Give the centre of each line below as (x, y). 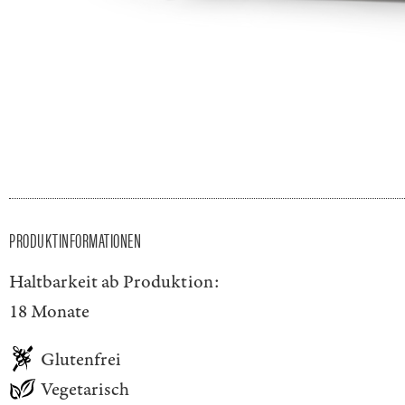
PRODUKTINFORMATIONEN (75, 240)
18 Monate (49, 312)
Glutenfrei (81, 360)
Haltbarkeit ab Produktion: (114, 282)
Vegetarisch (85, 390)
